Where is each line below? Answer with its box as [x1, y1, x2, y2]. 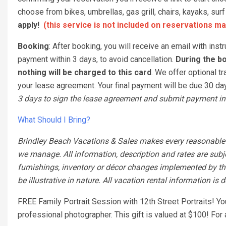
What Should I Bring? [18, 115, 90, 125]
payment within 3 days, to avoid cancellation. [18, 54, 176, 64]
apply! [18, 20, 43, 30]
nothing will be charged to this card [18, 68, 151, 77]
